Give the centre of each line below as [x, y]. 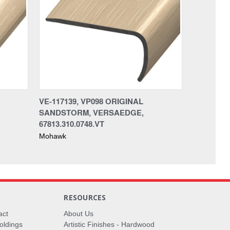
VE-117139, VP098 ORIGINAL [91, 101]
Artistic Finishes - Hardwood [109, 224]
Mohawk [53, 136]
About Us [79, 213]
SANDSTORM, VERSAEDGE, [91, 112]
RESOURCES [85, 197]
